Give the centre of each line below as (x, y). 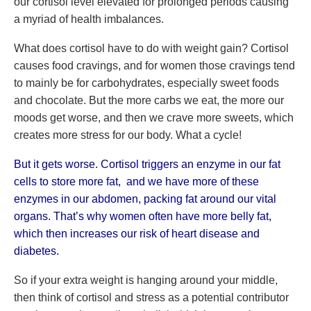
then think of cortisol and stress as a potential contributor (151, 297)
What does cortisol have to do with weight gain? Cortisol (151, 48)
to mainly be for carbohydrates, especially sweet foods (146, 83)
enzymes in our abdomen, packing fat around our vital (145, 199)
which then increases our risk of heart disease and (137, 234)
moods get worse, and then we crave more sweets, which (154, 118)
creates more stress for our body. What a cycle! (128, 135)
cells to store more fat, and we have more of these (136, 182)
